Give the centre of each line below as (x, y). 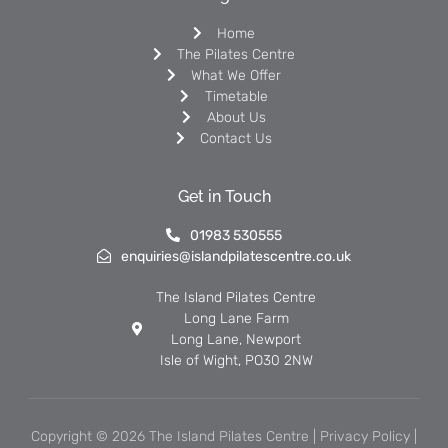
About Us (236, 117)
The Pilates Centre (236, 54)
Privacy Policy (365, 436)
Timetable (236, 96)
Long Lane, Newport (236, 339)
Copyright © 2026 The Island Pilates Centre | (175, 436)
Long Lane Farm (236, 318)
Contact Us (236, 138)
